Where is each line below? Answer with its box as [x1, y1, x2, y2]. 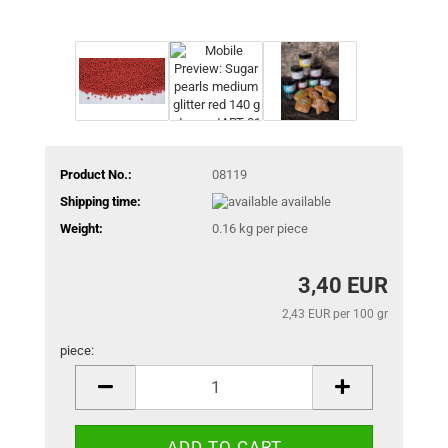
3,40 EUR [298, 272, 388, 298]
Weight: [60, 221, 103, 237]
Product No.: [60, 166, 132, 182]
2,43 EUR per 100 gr [282, 306, 388, 321]
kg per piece [235, 221, 308, 237]
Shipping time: [60, 193, 141, 209]
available [280, 193, 331, 209]
